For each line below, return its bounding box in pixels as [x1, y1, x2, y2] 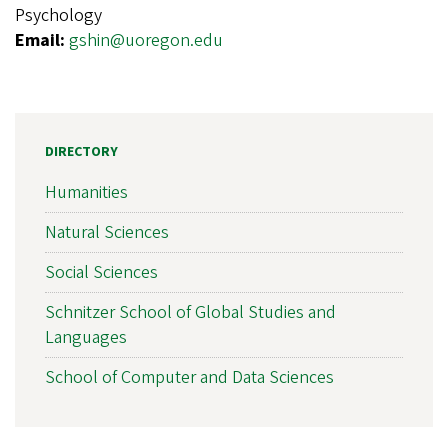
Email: [15, 27, 69, 53]
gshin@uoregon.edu [69, 27, 223, 53]
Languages [45, 325, 127, 351]
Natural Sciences [45, 220, 169, 246]
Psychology [15, 2, 102, 28]
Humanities [45, 180, 128, 206]
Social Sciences [45, 260, 158, 286]
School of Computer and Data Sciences [45, 365, 334, 391]
